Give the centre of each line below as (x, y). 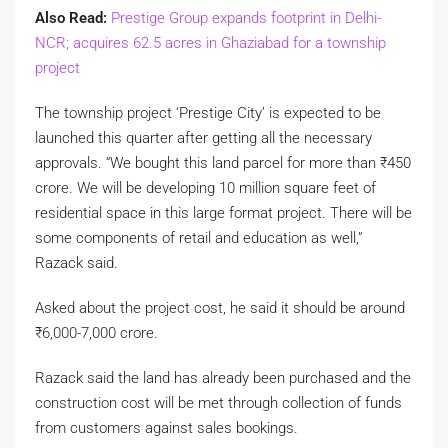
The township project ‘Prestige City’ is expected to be (208, 112)
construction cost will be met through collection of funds (218, 402)
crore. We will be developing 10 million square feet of (205, 187)
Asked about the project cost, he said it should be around (220, 307)
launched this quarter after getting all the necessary (203, 137)
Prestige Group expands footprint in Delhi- (246, 17)
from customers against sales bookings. (166, 427)
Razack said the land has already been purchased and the (223, 377)
